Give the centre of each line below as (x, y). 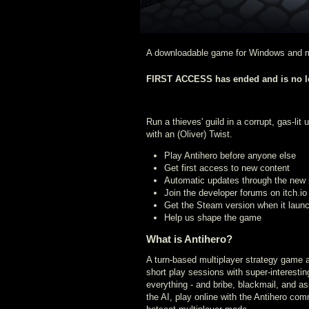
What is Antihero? (189, 239)
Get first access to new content (227, 168)
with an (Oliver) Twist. (189, 134)
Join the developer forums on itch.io (236, 193)
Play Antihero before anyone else (230, 156)
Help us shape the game (213, 218)
